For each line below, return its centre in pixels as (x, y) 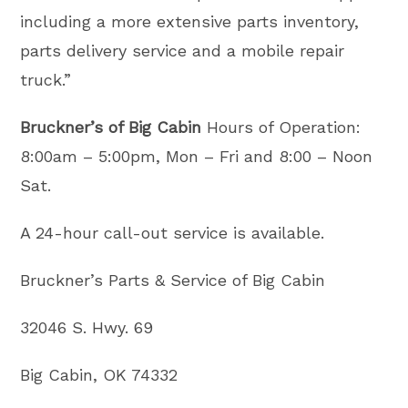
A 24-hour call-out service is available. (173, 233)
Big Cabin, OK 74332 (99, 375)
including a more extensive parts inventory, (190, 21)
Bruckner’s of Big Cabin (111, 127)
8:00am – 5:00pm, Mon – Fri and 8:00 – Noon (197, 156)
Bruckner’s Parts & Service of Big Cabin (173, 280)
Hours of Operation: (281, 127)
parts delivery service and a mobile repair (183, 51)
